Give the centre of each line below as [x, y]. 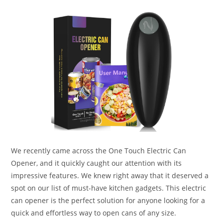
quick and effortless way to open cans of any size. [94, 213]
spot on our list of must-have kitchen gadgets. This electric [109, 188]
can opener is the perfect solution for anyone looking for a [108, 201]
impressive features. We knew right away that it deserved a [110, 176]
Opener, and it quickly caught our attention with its [97, 163]
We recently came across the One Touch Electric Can [99, 151]
